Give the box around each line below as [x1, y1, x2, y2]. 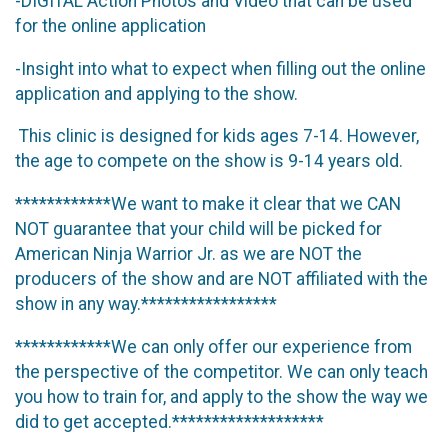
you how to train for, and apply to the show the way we [15, 386, 428, 407]
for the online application [15, 16, 210, 37]
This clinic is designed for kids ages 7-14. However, [15, 126, 419, 147]
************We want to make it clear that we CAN [15, 194, 401, 215]
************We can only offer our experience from [15, 336, 412, 357]
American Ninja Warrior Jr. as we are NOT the [15, 244, 362, 265]
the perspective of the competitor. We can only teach [15, 361, 428, 382]
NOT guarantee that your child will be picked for [15, 219, 382, 240]
